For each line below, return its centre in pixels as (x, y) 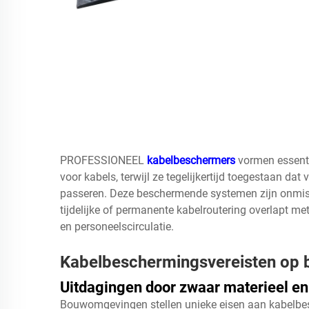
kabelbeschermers (192, 160)
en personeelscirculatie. (117, 226)
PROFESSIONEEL (103, 160)
